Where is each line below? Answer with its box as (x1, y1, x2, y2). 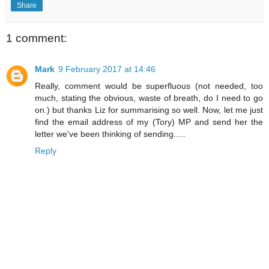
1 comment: (6, 31, 67, 44)
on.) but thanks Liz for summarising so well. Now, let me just (35, 104, 263, 115)
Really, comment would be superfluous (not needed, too (35, 80, 263, 91)
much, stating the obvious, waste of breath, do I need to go (35, 92, 263, 103)
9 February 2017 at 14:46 (58, 64, 156, 74)
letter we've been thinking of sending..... (35, 128, 186, 139)
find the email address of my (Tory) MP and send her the (35, 116, 263, 127)
